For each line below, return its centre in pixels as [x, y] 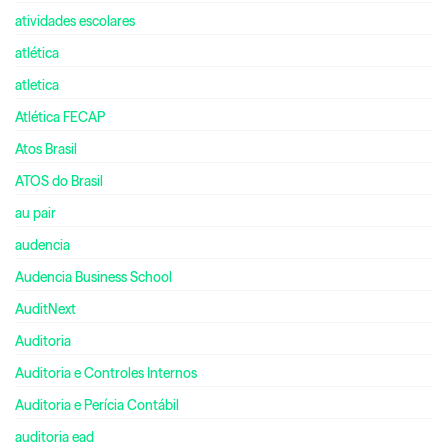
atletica [37, 84]
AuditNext [45, 308]
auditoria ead [54, 436]
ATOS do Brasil [59, 180]
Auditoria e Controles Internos [106, 372]
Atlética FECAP [60, 116]
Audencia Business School [93, 276]
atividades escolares [75, 20]
